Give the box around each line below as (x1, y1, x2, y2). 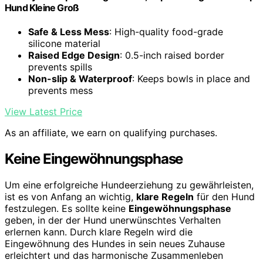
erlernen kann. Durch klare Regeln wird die (5, 225, 193, 238)
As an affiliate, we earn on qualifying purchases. (5, 127, 217, 139)
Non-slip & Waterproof (28, 73, 132, 85)
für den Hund (194, 190, 255, 203)
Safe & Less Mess (28, 26, 109, 38)
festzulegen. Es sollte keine (5, 202, 129, 214)
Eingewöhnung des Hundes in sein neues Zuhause (5, 237, 225, 249)
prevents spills (28, 61, 92, 73)
